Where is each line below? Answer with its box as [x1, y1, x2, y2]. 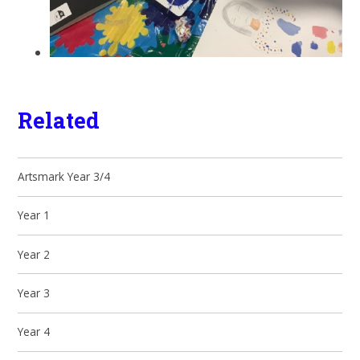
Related [18, 104, 100, 134]
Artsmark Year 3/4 [18, 169, 111, 185]
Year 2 [18, 246, 51, 262]
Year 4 [18, 324, 51, 340]
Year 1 [18, 207, 51, 223]
